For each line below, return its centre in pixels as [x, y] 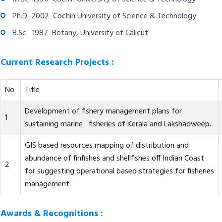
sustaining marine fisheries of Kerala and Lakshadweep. [118, 124]
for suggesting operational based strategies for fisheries [119, 171]
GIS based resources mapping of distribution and [107, 146]
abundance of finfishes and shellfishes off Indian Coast [114, 159]
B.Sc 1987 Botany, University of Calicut [83, 33]
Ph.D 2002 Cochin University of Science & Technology [104, 16]
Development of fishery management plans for [103, 111]
